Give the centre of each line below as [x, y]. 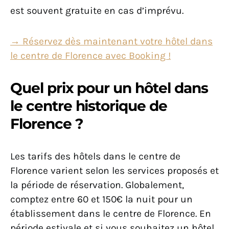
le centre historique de [89, 106]
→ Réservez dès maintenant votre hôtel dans [111, 41]
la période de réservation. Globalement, [97, 185]
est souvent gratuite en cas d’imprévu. [98, 11]
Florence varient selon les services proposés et [114, 171]
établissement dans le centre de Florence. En [111, 214]
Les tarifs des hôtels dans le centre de [95, 156]
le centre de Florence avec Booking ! [90, 56]
